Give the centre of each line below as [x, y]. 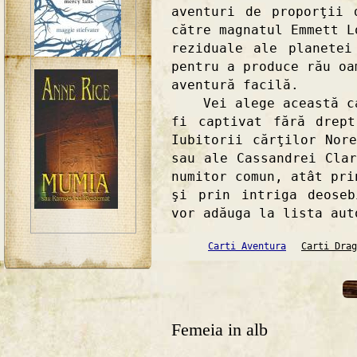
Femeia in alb [220, 330]
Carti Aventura [247, 247]
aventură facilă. [235, 84]
